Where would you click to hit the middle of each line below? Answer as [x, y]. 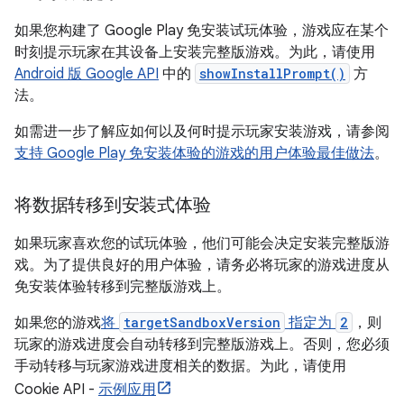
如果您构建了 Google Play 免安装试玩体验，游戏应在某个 [202, 31]
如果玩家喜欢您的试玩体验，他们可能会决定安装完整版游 [202, 243]
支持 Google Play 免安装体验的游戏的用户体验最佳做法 [194, 153]
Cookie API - [56, 390]
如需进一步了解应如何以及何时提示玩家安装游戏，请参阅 [202, 132]
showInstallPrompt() [272, 73]
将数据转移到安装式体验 [113, 205]
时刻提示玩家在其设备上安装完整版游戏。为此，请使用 [195, 52]
